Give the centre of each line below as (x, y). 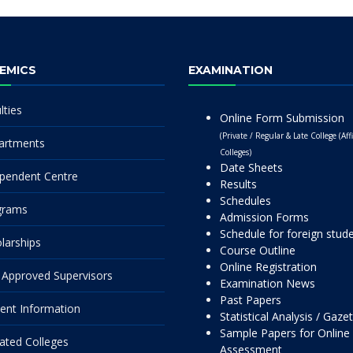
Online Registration (268, 267)
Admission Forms (264, 217)
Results (238, 184)
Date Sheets (251, 167)
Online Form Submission (282, 118)
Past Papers (251, 300)
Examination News (268, 283)
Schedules (245, 201)
